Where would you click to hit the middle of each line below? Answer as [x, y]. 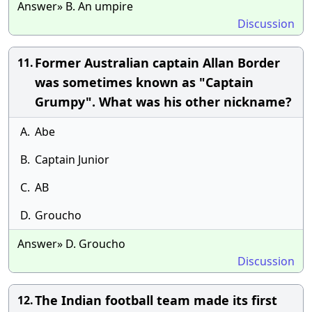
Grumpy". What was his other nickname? [163, 102]
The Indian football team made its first [156, 300]
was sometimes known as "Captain [144, 82]
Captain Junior [72, 159]
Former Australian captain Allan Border [157, 63]
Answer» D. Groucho [71, 244]
